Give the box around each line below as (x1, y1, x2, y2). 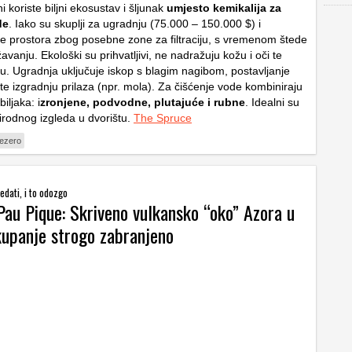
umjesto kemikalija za (167, 2, 281, 15)
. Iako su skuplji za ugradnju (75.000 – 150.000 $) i (9, 17, 261, 31)
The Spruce (134, 112, 192, 125)
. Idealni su (245, 96, 299, 109)
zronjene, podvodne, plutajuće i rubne (40, 96, 245, 109)
